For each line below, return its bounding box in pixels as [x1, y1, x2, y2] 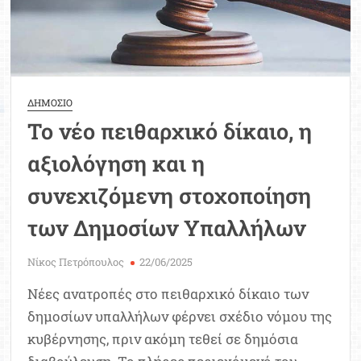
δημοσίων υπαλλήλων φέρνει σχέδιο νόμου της [27, 307, 333, 326]
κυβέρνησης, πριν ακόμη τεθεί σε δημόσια [27, 330, 299, 349]
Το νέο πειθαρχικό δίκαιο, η [27, 117, 313, 146]
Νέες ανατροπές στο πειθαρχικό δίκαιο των [27, 284, 309, 304]
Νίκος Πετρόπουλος [27, 255, 125, 270]
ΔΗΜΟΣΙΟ [27, 96, 73, 110]
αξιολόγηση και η [27, 149, 205, 178]
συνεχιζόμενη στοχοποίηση [27, 181, 312, 210]
